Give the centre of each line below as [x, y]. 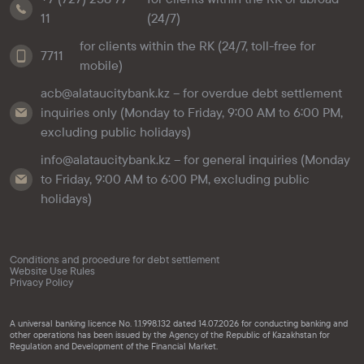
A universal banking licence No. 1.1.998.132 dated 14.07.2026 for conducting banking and [179, 323]
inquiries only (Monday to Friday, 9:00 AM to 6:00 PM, [192, 113]
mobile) [101, 65]
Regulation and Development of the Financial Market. [115, 346]
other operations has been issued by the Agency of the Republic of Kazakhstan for [170, 334]
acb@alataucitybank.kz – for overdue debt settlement [191, 93]
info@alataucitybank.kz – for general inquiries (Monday [195, 160]
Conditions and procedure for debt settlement [115, 259]
